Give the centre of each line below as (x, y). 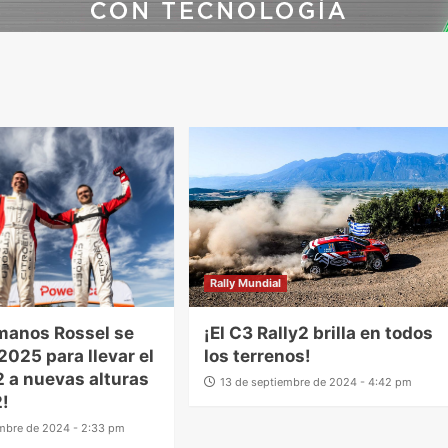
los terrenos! (258, 356)
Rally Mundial (246, 283)
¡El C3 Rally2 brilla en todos (319, 333)
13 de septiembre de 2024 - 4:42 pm (316, 382)
